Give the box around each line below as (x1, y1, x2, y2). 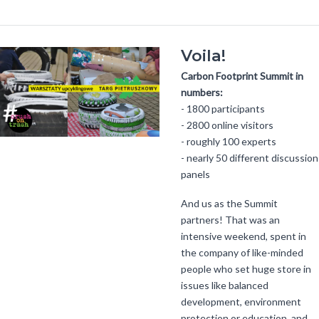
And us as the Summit (181, 197, 278, 209)
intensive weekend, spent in (181, 229, 306, 242)
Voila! (181, 45, 226, 66)
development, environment (181, 295, 301, 308)
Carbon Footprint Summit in (181, 69, 303, 82)
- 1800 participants (181, 102, 265, 115)
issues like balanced (181, 278, 268, 291)
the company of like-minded (181, 246, 303, 258)
